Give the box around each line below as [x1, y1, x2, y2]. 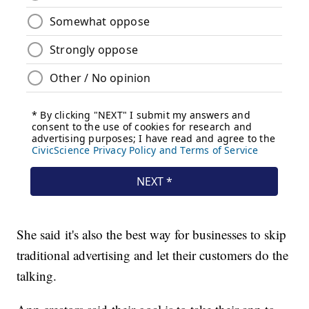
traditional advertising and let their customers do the [17, 246, 289, 264]
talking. [17, 267, 61, 285]
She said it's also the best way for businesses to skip [17, 226, 287, 243]
